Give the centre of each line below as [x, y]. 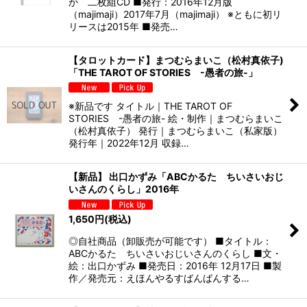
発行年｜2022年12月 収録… [129, 143]
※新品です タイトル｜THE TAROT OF [150, 106]
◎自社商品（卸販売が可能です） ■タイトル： [170, 241]
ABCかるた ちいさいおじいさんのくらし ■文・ [175, 254]
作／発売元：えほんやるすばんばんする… [159, 278]
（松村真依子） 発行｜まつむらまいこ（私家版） [175, 131]
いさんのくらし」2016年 [124, 189]
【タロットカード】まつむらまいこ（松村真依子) [176, 60]
